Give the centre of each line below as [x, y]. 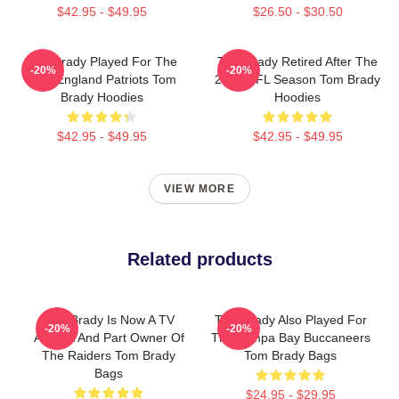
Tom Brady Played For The [102, 61]
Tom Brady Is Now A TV [109, 320]
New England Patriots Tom [102, 79]
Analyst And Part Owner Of [109, 338]
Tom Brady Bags [290, 355]
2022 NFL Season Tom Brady [297, 79]
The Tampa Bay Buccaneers [290, 338]
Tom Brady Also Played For [290, 320]
